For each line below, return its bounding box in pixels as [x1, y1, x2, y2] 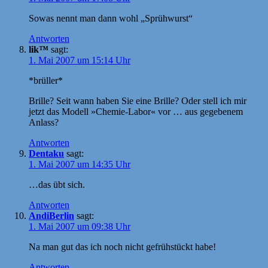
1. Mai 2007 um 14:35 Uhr [29, 159, 130, 169]
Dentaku [29, 148, 64, 159]
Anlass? [29, 117, 59, 127]
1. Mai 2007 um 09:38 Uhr [29, 221, 130, 232]
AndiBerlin [29, 210, 74, 221]
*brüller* [29, 75, 63, 86]
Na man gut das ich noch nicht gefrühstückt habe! [29, 241, 216, 252]
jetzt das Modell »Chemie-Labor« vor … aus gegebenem [29, 106, 243, 117]
